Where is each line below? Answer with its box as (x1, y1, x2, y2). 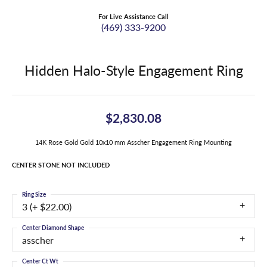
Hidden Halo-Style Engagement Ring (24, 60, 243, 80)
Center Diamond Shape (22, 223, 84, 232)
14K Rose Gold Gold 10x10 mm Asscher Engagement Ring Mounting (35, 138, 232, 147)
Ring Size (22, 190, 46, 199)
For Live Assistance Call (98, 12, 169, 21)
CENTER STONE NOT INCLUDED (12, 160, 110, 170)
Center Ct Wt (22, 257, 58, 266)
